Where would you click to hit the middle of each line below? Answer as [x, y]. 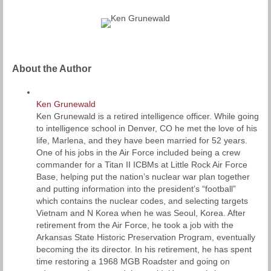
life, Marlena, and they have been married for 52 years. [142, 140]
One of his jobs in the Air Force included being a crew [138, 152]
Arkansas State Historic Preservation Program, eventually [146, 237]
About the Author [52, 69]
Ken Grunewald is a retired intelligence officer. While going [148, 116]
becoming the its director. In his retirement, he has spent [144, 249]
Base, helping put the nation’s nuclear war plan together [143, 176]
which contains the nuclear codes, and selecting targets [142, 201]
